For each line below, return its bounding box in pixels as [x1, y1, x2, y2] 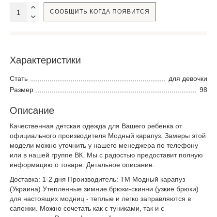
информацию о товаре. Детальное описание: [10, 160, 155, 169]
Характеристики [10, 55, 81, 65]
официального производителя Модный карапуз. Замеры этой [10, 131, 206, 139]
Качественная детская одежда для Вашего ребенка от [10, 122, 182, 130]
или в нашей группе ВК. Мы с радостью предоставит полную [10, 151, 203, 159]
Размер [10, 85, 33, 93]
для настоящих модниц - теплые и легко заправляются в [10, 194, 191, 202]
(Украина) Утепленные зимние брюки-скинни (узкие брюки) [10, 185, 199, 193]
